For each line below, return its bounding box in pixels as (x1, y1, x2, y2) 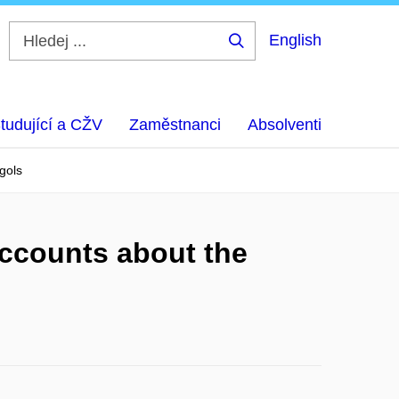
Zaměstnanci (129, 116, 221, 134)
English (269, 31, 322, 49)
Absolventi (248, 116, 322, 134)
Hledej (235, 47, 292, 61)
